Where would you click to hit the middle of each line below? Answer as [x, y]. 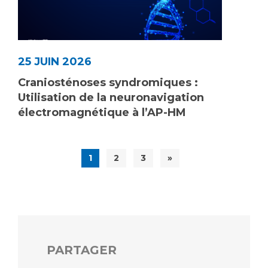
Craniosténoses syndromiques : [108, 82]
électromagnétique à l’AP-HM [102, 112]
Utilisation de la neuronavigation [111, 97]
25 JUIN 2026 [55, 61]
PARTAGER [82, 250]
